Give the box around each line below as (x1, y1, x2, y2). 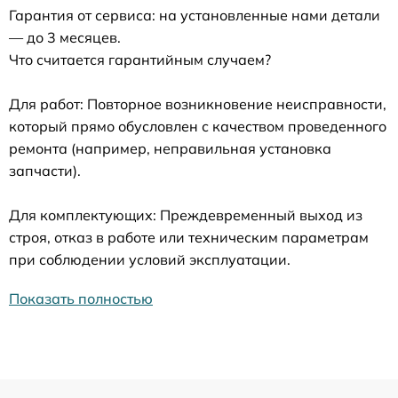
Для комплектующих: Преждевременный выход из (9, 206, 362, 224)
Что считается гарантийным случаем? (9, 51, 271, 68)
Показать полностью (9, 290, 153, 307)
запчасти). (9, 162, 81, 179)
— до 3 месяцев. (9, 28, 121, 46)
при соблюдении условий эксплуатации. (9, 251, 291, 268)
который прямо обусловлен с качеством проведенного (9, 117, 386, 135)
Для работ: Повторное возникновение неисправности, (9, 95, 386, 113)
